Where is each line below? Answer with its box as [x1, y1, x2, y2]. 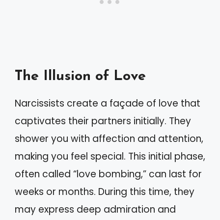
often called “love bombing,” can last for [15, 167, 202, 181]
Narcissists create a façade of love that [15, 96, 200, 110]
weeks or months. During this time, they [15, 185, 194, 198]
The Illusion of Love [15, 69, 146, 83]
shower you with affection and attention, [15, 132, 203, 145]
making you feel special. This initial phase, [15, 149, 205, 163]
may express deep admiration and [15, 202, 176, 216]
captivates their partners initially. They [15, 114, 191, 128]
